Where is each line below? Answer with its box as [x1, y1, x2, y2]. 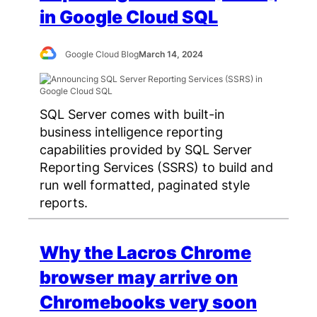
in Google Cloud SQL [40, 6, 218, 28]
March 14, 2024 [139, 49, 204, 60]
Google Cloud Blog [65, 49, 139, 60]
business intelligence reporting [40, 124, 223, 140]
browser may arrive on [40, 267, 238, 289]
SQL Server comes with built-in [40, 106, 225, 122]
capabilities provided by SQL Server [40, 142, 252, 158]
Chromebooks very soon [40, 292, 257, 313]
